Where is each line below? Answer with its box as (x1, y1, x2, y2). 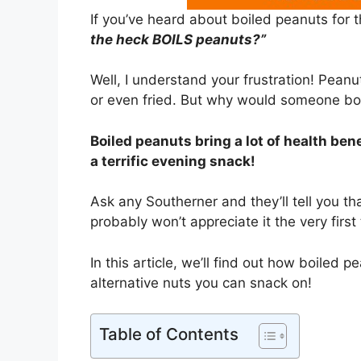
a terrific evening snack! (90, 152, 255, 169)
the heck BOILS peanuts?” (90, 31, 266, 48)
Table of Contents (99, 324, 239, 345)
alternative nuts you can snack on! (90, 274, 312, 291)
